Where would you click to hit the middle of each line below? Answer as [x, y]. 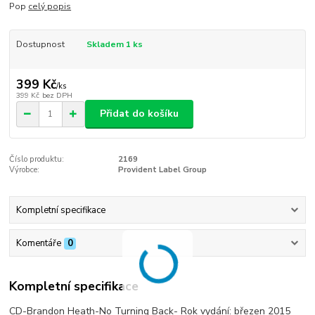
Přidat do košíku [139, 114]
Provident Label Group [162, 169]
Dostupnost [40, 45]
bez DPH [57, 95]
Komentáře [38, 244]
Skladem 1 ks [114, 45]
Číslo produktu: [37, 159]
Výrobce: [25, 169]
